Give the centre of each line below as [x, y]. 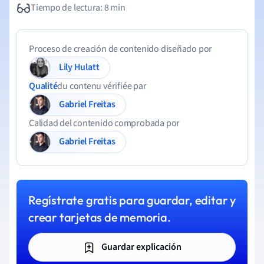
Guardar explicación [141, 247]
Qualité [43, 86]
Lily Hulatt [87, 67]
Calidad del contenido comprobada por [105, 123]
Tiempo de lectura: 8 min [78, 8]
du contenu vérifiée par [102, 86]
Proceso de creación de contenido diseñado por [121, 49]
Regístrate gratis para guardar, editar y [132, 200]
